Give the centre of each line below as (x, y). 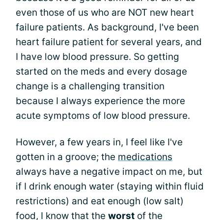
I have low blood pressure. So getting (97, 57)
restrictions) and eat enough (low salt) (100, 201)
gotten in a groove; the (67, 157)
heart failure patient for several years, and (109, 42)
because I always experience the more (100, 101)
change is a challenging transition (90, 86)
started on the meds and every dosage (101, 71)
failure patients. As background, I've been (107, 27)
